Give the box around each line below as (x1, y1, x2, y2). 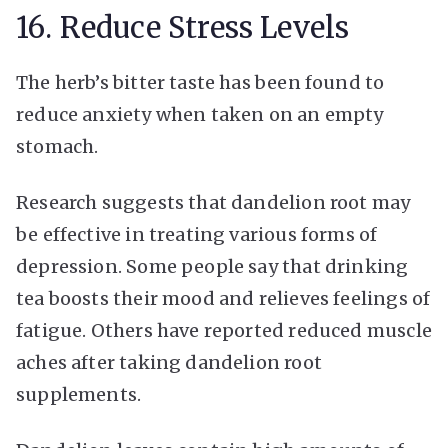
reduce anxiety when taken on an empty (16, 102, 384, 126)
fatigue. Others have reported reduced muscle (16, 318, 432, 342)
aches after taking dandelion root (16, 350, 322, 374)
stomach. (16, 134, 99, 158)
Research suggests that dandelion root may (16, 190, 411, 214)
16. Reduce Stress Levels (16, 9, 350, 46)
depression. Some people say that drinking (16, 254, 409, 278)
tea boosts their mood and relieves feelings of (16, 286, 431, 310)
